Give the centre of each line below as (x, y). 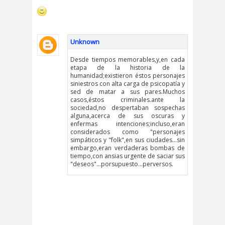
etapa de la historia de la (128, 67)
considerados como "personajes (128, 132)
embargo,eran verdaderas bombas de (128, 148)
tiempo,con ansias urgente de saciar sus (128, 156)
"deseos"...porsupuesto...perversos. (122, 164)
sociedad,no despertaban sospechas (128, 107)
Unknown (85, 41)
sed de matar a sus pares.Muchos (128, 91)
